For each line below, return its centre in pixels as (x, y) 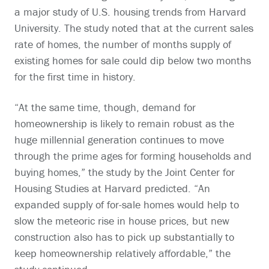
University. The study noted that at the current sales (134, 28)
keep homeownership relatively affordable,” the (122, 253)
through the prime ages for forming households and (133, 156)
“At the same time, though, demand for (105, 107)
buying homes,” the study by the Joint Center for (125, 172)
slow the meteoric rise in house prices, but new (122, 221)
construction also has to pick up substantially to (124, 237)
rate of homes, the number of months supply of (123, 44)
